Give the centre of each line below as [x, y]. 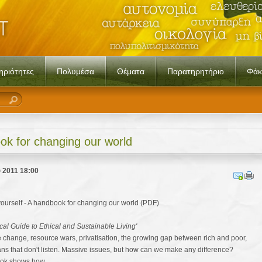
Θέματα [131, 71]
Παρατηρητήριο [196, 71]
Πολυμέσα [75, 71]
